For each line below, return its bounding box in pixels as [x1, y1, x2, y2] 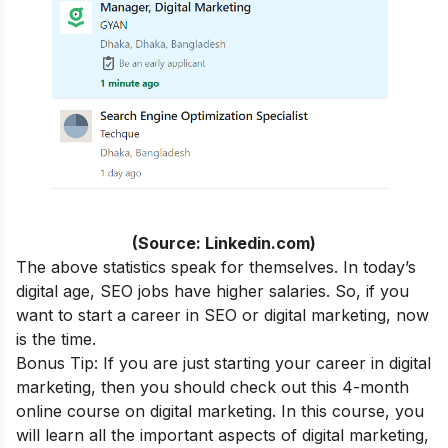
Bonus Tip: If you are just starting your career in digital [16, 352, 431, 373]
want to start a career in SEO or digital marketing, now [16, 304, 429, 325]
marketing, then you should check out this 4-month [16, 376, 409, 397]
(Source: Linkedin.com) [131, 232, 316, 253]
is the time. [16, 328, 96, 349]
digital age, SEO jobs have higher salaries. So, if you [16, 280, 409, 301]
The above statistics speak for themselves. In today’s [16, 256, 416, 277]
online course [16, 400, 120, 421]
